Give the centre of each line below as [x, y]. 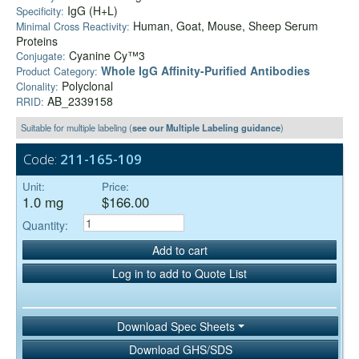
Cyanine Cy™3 [105, 56]
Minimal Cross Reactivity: [73, 27]
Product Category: [57, 72]
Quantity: [45, 225]
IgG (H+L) [93, 11]
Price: [115, 187]
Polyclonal [86, 86]
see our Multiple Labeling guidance [206, 128]
